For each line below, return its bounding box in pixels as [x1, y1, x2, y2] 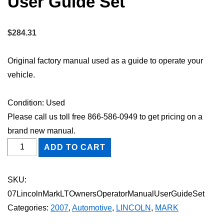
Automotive [72, 203, 112, 212]
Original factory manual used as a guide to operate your [7, 56, 203, 65]
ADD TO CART [44, 142, 106, 151]
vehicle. [7, 70, 35, 79]
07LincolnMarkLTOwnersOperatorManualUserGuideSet [7, 189, 204, 198]
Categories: [7, 203, 50, 212]
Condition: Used [7, 98, 65, 107]
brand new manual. [7, 126, 75, 135]
